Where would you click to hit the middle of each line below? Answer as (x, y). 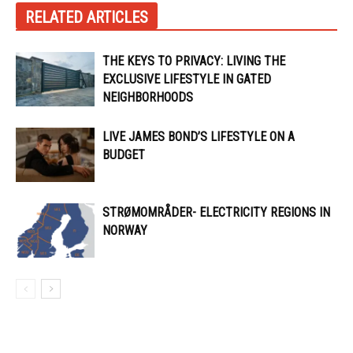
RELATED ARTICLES (87, 17)
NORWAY (125, 230)
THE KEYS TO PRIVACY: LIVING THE (194, 61)
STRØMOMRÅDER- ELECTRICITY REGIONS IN (216, 212)
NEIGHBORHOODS (148, 97)
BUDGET (124, 155)
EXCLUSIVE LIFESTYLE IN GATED (187, 79)
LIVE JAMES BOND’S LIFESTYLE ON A (199, 137)
